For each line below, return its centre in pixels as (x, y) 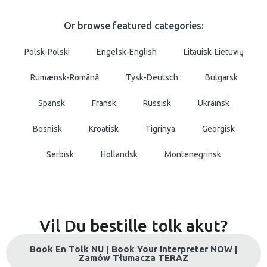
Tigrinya (160, 129)
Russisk (157, 103)
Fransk (104, 103)
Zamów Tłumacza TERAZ (133, 258)
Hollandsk (119, 154)
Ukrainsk (214, 103)
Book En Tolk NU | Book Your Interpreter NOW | (133, 249)
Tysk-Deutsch (152, 77)
